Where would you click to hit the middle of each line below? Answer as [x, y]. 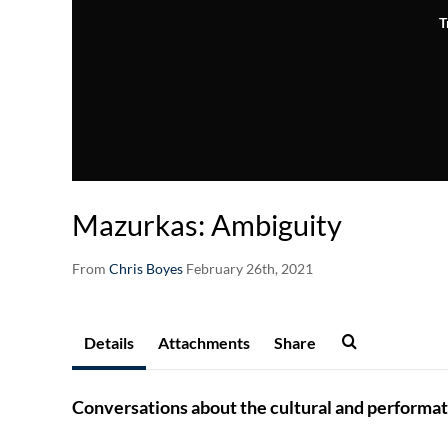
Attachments [204, 343]
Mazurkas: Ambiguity [207, 225]
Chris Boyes [146, 269]
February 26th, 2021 [249, 269]
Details [109, 343]
